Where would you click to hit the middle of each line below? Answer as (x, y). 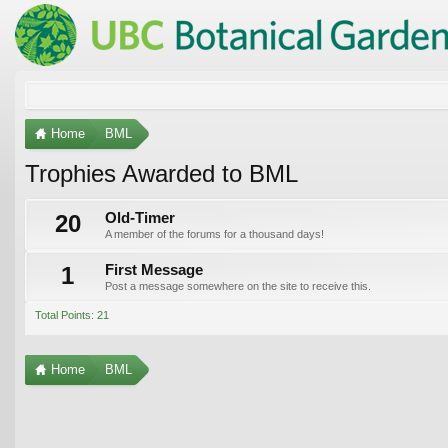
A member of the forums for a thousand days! (214, 233)
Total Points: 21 (72, 314)
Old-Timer (140, 217)
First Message (154, 269)
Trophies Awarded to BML (161, 173)
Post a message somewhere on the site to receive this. (238, 285)
